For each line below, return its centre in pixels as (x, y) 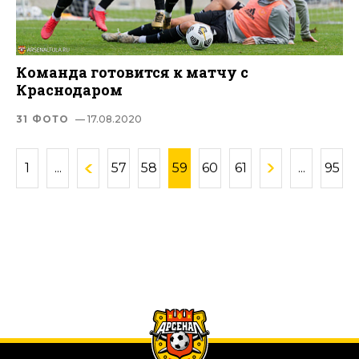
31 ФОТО (43, 119)
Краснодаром (69, 89)
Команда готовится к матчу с (132, 72)
